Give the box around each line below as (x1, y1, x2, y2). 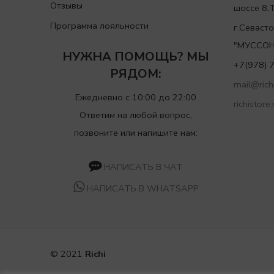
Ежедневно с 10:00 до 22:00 (75, 91, 196, 104)
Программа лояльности (50, 20, 149, 32)
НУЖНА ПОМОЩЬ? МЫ (62, 48, 209, 65)
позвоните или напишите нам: (74, 127, 198, 139)
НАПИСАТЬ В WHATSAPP (86, 182, 199, 195)
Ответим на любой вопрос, (80, 109, 192, 122)
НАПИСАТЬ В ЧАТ (104, 160, 183, 173)
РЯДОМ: (110, 65, 161, 83)
